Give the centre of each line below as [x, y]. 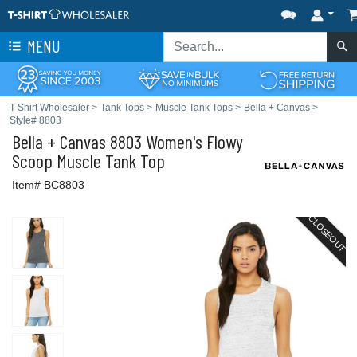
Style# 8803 [35, 120]
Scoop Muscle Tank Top [88, 161]
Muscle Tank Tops [194, 108]
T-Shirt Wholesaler [49, 108]
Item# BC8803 [48, 185]
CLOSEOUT [327, 233]
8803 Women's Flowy [175, 141]
